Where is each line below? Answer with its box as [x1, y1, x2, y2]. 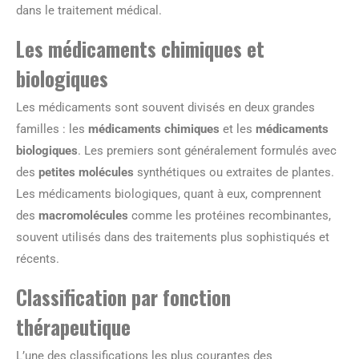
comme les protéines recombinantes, [128, 208, 331, 223]
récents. [16, 252, 59, 266]
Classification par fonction [16, 282, 231, 312]
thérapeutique [16, 312, 131, 341]
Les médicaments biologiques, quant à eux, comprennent [16, 187, 321, 201]
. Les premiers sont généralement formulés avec [78, 143, 337, 158]
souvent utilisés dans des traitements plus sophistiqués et [16, 230, 329, 244]
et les [220, 122, 256, 136]
